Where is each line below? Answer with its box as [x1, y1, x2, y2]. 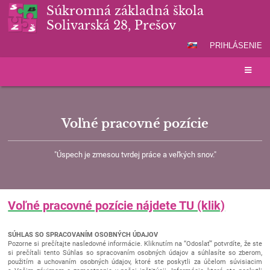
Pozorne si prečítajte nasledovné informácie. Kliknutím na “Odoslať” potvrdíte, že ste [8, 240, 262, 248]
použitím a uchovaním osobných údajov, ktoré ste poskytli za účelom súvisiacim [8, 258, 262, 266]
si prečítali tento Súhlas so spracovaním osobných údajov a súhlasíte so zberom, [8, 249, 262, 257]
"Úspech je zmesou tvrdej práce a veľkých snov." [54, 150, 216, 159]
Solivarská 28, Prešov [46, 18, 177, 33]
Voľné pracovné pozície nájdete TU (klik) [8, 198, 225, 213]
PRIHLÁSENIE [209, 40, 262, 50]
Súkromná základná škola [46, 4, 204, 18]
